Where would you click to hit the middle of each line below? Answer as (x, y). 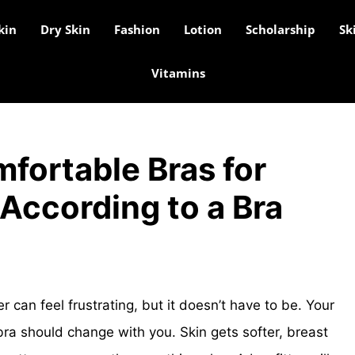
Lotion (202, 29)
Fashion (137, 29)
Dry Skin (65, 29)
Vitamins (178, 73)
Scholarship (280, 29)
